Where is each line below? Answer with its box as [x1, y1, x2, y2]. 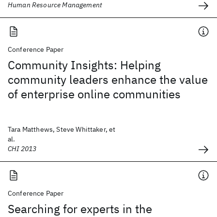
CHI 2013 [8, 144, 37, 153]
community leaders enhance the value [8, 72, 208, 87]
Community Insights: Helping [8, 57, 161, 73]
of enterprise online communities [8, 86, 181, 102]
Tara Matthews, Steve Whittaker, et [8, 125, 116, 134]
